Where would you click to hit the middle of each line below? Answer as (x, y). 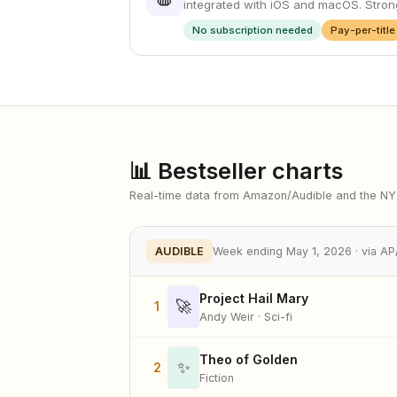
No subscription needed (253, 30)
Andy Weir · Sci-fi (246, 316)
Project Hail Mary (254, 298)
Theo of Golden (249, 359)
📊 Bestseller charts (236, 171)
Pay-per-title (363, 30)
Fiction (217, 378)
